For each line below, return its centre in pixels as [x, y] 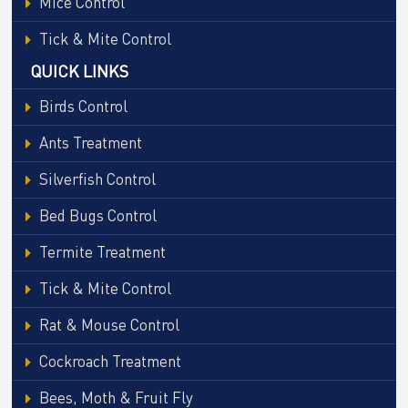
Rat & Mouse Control [110, 324]
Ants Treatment [91, 142]
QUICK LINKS [80, 71]
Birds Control [84, 106]
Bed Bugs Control [98, 215]
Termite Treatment [103, 251]
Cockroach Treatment [111, 361]
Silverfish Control [98, 178]
